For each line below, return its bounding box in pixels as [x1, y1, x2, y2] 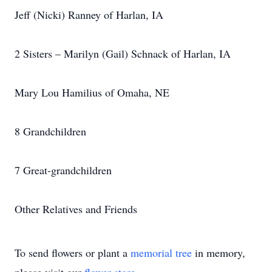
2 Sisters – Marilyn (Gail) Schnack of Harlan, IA [15, 46, 231, 61]
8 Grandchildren [15, 124, 86, 138]
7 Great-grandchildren [15, 163, 112, 177]
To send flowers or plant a [15, 245, 131, 260]
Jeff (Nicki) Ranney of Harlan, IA [15, 7, 163, 22]
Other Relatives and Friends [15, 202, 137, 216]
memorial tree [131, 245, 192, 260]
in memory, [192, 245, 245, 260]
